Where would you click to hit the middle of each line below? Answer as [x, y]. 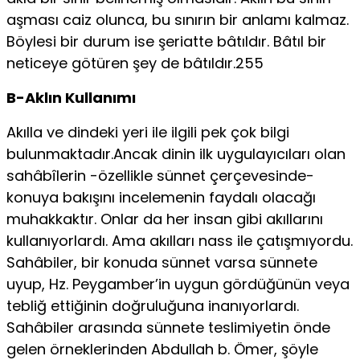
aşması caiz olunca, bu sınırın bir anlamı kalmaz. [178, 19]
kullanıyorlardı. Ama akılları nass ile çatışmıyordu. [180, 240]
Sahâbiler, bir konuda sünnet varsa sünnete [162, 262]
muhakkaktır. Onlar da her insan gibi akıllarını [165, 219]
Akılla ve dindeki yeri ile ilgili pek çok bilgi [148, 132]
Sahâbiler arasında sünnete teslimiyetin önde [168, 327]
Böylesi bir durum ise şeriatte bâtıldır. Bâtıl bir [166, 41]
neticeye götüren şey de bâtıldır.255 [135, 63]
